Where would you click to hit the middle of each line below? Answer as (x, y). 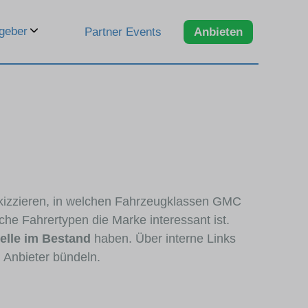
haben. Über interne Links (163, 238)
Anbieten (218, 32)
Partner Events (123, 32)
